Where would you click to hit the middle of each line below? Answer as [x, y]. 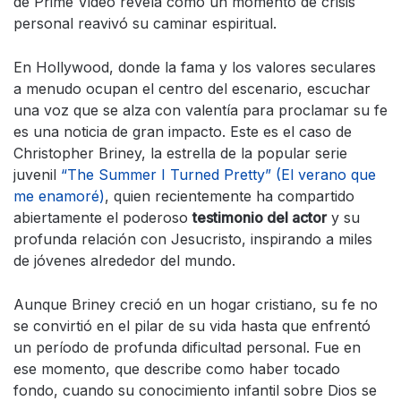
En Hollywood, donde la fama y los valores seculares [195, 68]
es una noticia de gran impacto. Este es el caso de [183, 132]
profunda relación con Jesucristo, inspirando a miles [193, 239]
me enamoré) [59, 196]
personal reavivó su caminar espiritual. [145, 24]
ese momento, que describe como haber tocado [177, 369]
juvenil [37, 175]
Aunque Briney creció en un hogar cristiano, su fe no [196, 305]
